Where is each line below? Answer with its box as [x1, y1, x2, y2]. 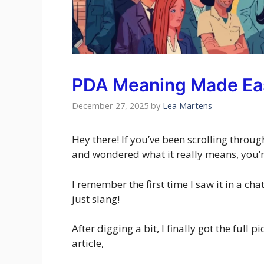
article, [72, 236, 104, 250]
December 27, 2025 [72, 100, 148, 112]
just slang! [72, 192, 122, 206]
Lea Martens [163, 100, 212, 112]
